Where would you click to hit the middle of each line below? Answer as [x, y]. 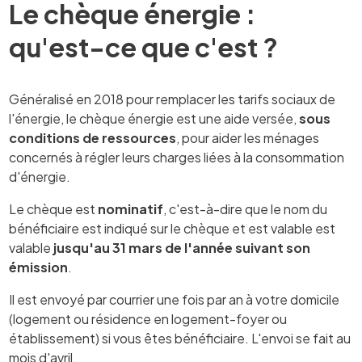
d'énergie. [40, 177]
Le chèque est [54, 209]
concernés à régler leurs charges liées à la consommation [177, 158]
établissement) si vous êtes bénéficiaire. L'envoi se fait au [180, 339]
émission [39, 267]
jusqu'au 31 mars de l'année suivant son [182, 248]
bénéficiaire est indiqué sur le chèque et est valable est [173, 229]
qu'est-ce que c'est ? [144, 47]
